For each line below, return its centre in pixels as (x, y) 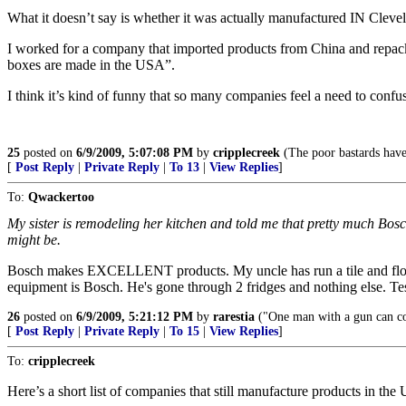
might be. (34, 240)
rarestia (234, 317)
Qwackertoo (61, 197)
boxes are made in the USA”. (91, 65)
